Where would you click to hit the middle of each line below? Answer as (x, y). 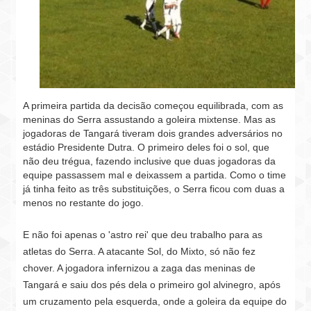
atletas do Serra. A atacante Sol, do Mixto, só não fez (140, 251)
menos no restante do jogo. (84, 203)
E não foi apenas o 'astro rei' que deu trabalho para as (143, 235)
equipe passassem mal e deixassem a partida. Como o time (155, 175)
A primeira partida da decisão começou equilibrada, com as (153, 106)
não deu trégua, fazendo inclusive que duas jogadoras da (150, 161)
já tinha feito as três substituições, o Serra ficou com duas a (154, 189)
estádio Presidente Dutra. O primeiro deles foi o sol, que (146, 147)
